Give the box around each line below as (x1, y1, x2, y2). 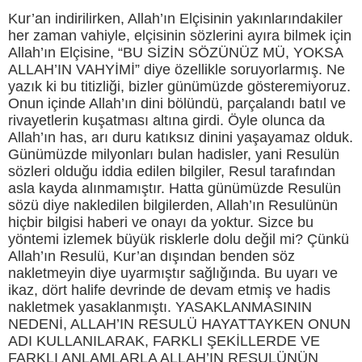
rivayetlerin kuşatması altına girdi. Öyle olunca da (8, 112, 325, 129)
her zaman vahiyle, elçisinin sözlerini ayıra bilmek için (8, 27, 351, 44)
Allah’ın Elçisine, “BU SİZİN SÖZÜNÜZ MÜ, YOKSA (8, 44, 343, 61)
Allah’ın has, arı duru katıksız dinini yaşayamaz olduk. (8, 129, 353, 146)
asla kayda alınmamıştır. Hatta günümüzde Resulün (8, 180, 341, 197)
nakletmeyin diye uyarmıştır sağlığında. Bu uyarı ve (8, 265, 338, 282)
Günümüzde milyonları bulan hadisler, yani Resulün (8, 146, 339, 163)
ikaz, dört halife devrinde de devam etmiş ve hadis (8, 282, 330, 299)
